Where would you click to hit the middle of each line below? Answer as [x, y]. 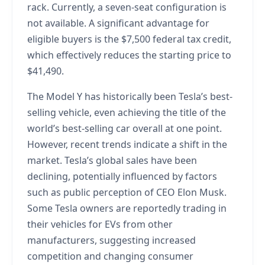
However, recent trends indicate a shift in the [127, 144]
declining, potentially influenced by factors [122, 176]
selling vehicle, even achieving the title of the [127, 112]
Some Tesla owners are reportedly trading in [127, 208]
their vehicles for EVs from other [100, 224]
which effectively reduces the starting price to [129, 55]
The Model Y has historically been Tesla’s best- [130, 96]
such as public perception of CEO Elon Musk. [127, 192]
